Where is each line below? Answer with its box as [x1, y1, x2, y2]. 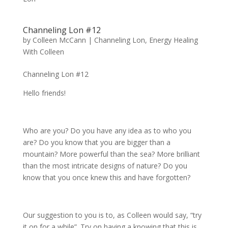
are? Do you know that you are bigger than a [22, 137, 170, 148]
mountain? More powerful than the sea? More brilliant [22, 149, 200, 159]
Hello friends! [22, 88, 66, 98]
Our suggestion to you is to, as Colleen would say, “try [22, 210, 202, 220]
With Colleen [22, 47, 64, 57]
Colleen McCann [32, 35, 86, 45]
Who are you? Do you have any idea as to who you [22, 126, 191, 136]
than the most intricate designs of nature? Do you [22, 161, 187, 171]
